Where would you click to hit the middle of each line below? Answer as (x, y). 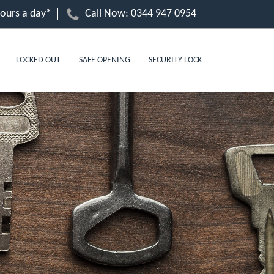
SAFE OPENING (105, 60)
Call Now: (108, 14)
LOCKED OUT (38, 60)
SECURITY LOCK (175, 60)
